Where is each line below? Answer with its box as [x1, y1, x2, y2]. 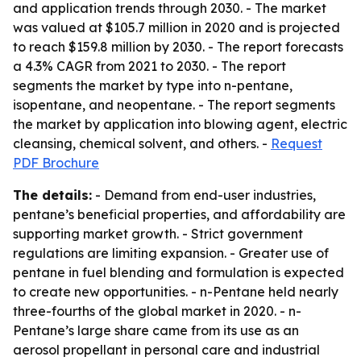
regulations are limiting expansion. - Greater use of [13, 245, 329, 261]
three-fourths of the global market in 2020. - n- [13, 303, 301, 319]
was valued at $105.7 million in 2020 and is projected [13, 19, 340, 35]
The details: [13, 187, 92, 203]
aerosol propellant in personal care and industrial [13, 342, 320, 358]
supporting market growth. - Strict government [13, 226, 303, 242]
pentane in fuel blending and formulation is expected [13, 264, 344, 280]
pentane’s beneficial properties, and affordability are [13, 206, 346, 222]
